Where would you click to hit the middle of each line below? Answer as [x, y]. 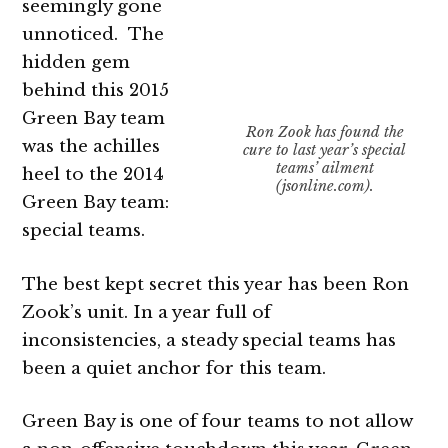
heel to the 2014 [93, 174]
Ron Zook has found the [324, 131]
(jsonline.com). [324, 185]
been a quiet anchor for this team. [174, 368]
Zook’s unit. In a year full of [147, 312]
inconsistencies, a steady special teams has [209, 340]
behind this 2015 [96, 90]
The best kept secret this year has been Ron [216, 284]
